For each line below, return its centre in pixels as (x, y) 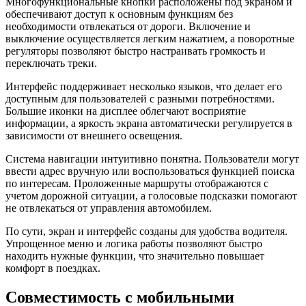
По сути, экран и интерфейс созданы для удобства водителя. (147, 231)
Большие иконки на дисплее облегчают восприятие (126, 111)
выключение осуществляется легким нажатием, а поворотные (150, 38)
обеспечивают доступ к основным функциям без (119, 14)
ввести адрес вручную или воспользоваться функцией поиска (150, 171)
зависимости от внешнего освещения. (94, 135)
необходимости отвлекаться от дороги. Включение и (128, 26)
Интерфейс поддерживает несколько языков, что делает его (144, 86)
